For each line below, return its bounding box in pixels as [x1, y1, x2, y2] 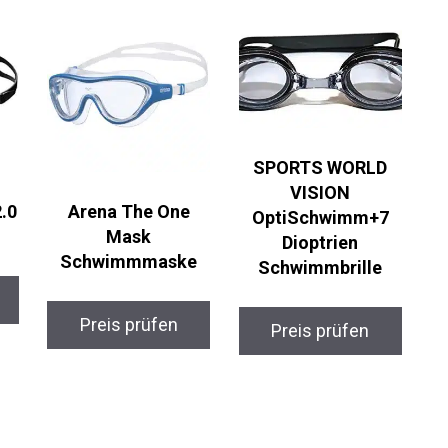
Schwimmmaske [53, 244, 191, 266]
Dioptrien [272, 225, 349, 247]
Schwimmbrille [248, 250, 373, 272]
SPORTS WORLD [243, 150, 378, 172]
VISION [280, 175, 341, 197]
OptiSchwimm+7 [242, 200, 380, 222]
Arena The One [61, 194, 184, 216]
